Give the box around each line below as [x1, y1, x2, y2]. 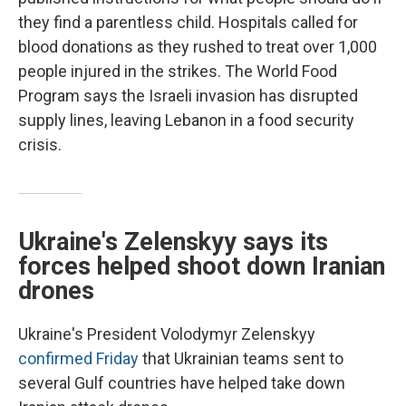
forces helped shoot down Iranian [18, 252, 385, 282]
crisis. [18, 135, 62, 155]
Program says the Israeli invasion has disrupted [18, 86, 358, 106]
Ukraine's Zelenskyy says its [18, 227, 328, 257]
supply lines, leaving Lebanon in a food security [18, 111, 354, 130]
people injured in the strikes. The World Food [18, 62, 337, 82]
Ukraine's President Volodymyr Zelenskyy [18, 324, 315, 344]
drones [18, 276, 94, 306]
